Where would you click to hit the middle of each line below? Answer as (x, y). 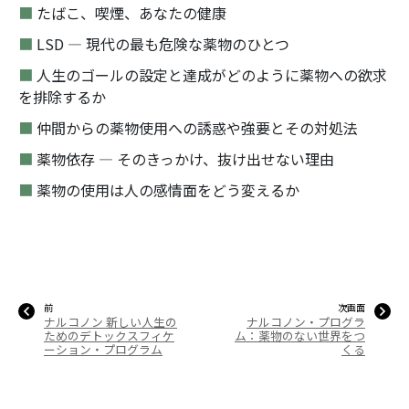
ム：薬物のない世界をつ (300, 335)
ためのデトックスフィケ (109, 335)
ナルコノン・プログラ (306, 321)
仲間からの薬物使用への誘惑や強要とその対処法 (197, 127)
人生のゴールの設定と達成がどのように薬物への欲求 (212, 74)
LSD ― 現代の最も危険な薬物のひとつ (163, 43)
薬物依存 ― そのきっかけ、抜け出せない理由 (185, 158)
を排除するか (62, 96)
